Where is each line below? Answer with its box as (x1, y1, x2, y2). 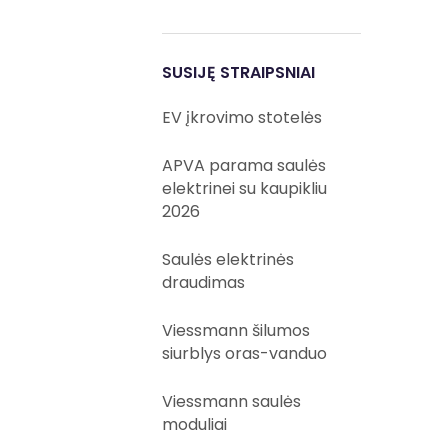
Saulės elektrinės (162, 248, 295, 271)
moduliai (162, 413, 228, 436)
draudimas (162, 271, 246, 294)
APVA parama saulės (162, 154, 327, 177)
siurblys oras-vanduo (162, 342, 328, 365)
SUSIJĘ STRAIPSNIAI (162, 61, 316, 84)
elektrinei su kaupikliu (162, 177, 328, 200)
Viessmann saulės (162, 390, 302, 413)
